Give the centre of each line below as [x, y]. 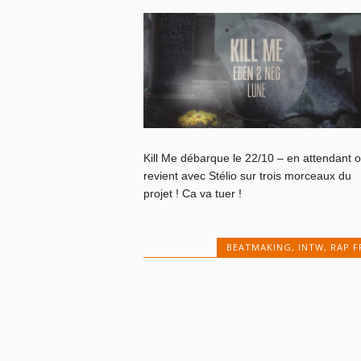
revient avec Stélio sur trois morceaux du [247, 176]
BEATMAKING [259, 247]
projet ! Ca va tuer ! [192, 194]
